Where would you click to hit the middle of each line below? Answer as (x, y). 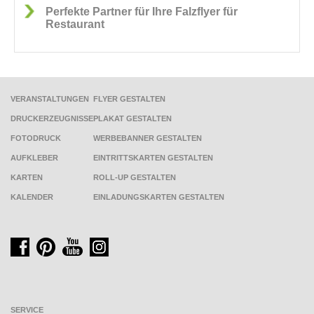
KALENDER (32, 197)
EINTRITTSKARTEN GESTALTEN (153, 158)
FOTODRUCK (36, 138)
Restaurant (75, 24)
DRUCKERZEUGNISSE (52, 118)
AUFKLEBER (34, 158)
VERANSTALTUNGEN (50, 99)
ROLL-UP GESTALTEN (135, 177)
